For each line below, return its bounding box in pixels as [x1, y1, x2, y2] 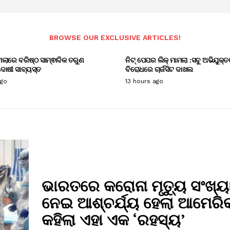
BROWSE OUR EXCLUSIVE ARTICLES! [49, 33, 181, 42]
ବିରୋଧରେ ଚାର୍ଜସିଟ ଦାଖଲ [125, 64, 193, 74]
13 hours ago [125, 77, 163, 85]
